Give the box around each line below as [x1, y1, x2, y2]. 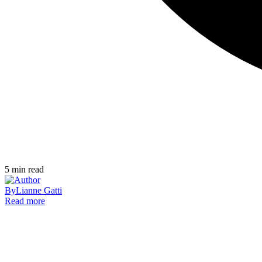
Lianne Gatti [16, 185, 62, 196]
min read [12, 164, 44, 175]
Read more [5, 196, 45, 206]
